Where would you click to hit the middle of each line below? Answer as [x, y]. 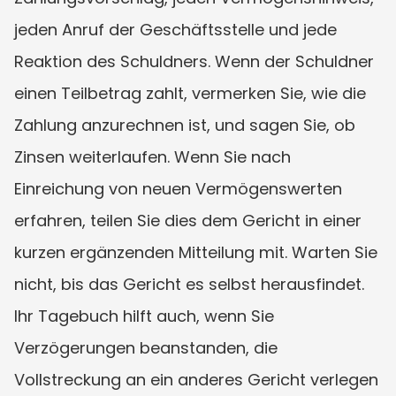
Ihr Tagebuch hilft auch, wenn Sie [144, 316]
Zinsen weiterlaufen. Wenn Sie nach [152, 156]
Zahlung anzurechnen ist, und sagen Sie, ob [185, 125]
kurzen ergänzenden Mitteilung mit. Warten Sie [196, 252]
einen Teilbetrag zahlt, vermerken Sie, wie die [190, 93]
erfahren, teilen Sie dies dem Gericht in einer [188, 220]
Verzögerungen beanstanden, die [146, 347]
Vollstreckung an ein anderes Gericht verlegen [196, 379]
